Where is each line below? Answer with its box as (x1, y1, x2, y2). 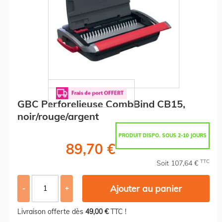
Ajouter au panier (110, 182, 182, 194)
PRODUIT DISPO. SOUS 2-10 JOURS (118, 132, 207, 139)
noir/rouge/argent (17, 110, 99, 122)
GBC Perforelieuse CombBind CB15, (17, 97, 185, 110)
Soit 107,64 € (157, 158, 200, 167)
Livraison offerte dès (17, 207, 85, 216)
